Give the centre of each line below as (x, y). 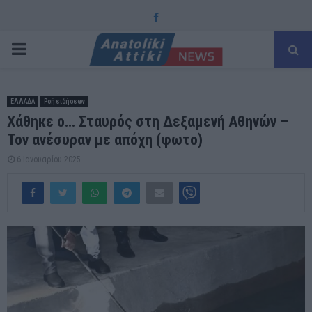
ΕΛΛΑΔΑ (23, 101)
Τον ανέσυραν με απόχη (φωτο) (105, 140)
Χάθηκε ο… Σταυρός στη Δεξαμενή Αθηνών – (148, 122)
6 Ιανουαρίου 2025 (49, 159)
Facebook (178, 17)
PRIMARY (41, 49)
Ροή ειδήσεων (64, 101)
